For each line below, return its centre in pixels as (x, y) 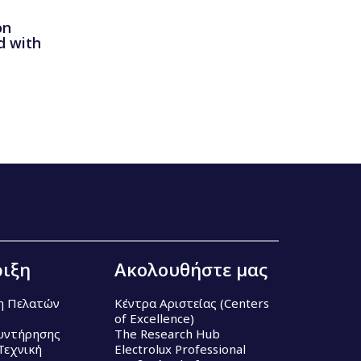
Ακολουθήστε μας (191, 270)
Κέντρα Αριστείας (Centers (192, 303)
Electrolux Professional (180, 349)
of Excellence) (154, 319)
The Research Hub (167, 334)
